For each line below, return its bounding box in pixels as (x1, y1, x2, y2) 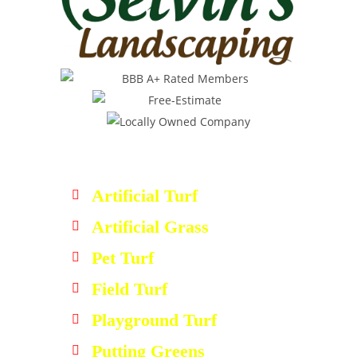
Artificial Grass (92, 216, 209, 237)
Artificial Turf (92, 185, 198, 206)
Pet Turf (92, 247, 154, 268)
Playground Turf (92, 309, 217, 330)
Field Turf (92, 278, 167, 299)
